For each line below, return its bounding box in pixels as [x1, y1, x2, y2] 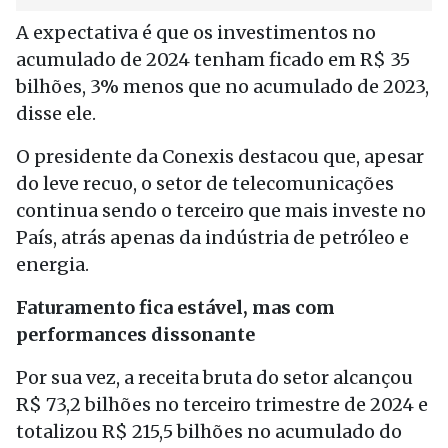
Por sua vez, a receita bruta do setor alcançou [16, 366, 413, 389]
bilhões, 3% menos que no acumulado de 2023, [16, 75, 429, 98]
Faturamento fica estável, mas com [16, 296, 335, 319]
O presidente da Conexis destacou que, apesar [16, 145, 424, 168]
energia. [16, 253, 89, 276]
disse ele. [16, 102, 96, 125]
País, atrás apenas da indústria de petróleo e [16, 226, 409, 249]
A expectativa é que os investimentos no [16, 21, 376, 44]
